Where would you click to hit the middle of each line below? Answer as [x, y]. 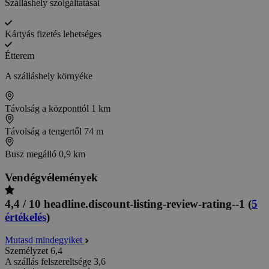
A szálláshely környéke [49, 76]
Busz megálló [32, 154]
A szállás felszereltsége [48, 262]
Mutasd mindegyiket [45, 240]
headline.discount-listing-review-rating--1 [144, 204]
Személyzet [26, 251]
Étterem [20, 55]
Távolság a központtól [48, 108]
